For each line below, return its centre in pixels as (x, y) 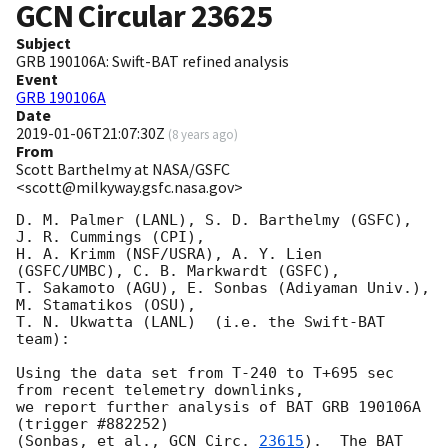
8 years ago (203, 134)
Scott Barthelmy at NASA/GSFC (123, 169)
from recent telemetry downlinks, (160, 390)
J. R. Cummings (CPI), (110, 237)
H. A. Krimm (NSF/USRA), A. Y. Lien (169, 254)
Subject (43, 43)
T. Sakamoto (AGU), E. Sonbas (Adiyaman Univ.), (223, 288)
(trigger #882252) (92, 424)
